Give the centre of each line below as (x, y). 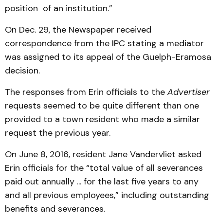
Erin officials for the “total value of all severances (104, 168)
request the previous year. (58, 133)
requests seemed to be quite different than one (102, 106)
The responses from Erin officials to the (86, 92)
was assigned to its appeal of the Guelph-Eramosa (108, 57)
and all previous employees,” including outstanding (107, 195)
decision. (22, 71)
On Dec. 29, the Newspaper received (78, 30)
